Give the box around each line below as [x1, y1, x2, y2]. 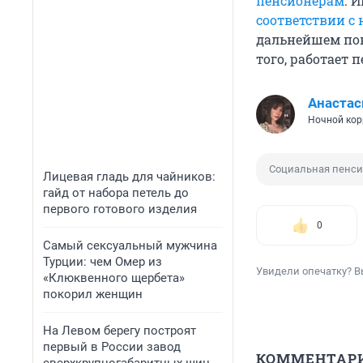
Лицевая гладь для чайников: [43, 169, 216, 184]
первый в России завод [43, 340, 181, 354]
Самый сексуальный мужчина [43, 238, 217, 253]
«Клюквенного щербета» [43, 271, 185, 285]
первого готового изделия [43, 202, 197, 216]
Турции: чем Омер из [43, 254, 162, 269]
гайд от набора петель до [43, 186, 189, 200]
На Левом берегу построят [43, 323, 196, 338]
